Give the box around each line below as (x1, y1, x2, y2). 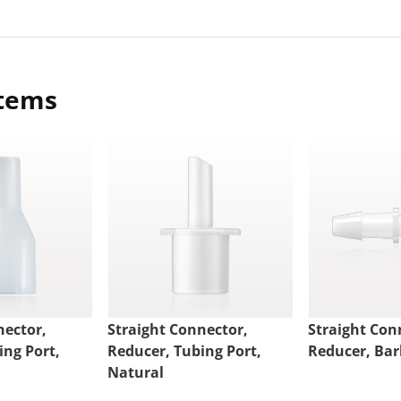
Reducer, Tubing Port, (107, 341, 261, 362)
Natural (107, 363, 164, 383)
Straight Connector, (107, 320, 248, 340)
